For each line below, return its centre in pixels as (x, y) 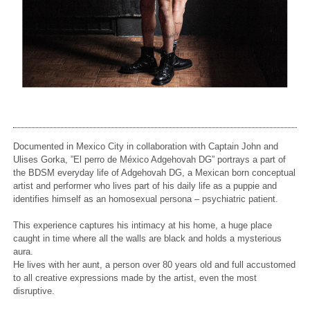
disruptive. (34, 291)
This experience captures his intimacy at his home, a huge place (143, 226)
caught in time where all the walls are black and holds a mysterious (148, 239)
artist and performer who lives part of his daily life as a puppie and (145, 186)
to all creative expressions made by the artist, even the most (135, 278)
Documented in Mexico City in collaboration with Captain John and (146, 147)
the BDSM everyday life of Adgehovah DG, (101, 173)
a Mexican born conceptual (242, 173)
